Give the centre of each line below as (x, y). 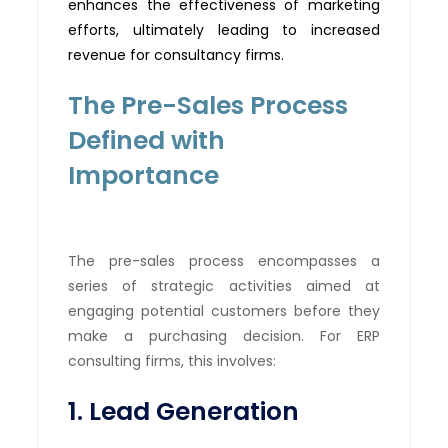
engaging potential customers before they (224, 310)
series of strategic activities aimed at (224, 285)
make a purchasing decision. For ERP (224, 335)
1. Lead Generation (184, 411)
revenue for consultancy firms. (176, 54)
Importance (144, 175)
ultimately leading (200, 29)
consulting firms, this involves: (172, 360)
